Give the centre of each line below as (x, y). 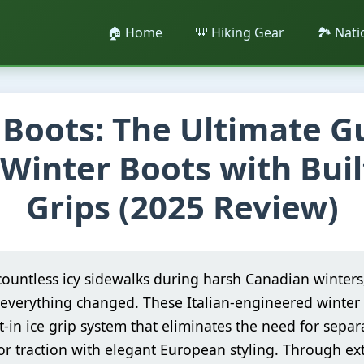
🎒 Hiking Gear (240, 32)
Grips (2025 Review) (182, 207)
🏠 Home (135, 32)
